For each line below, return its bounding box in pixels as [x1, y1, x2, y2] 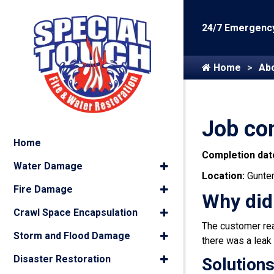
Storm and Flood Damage [13, 230, 130, 242]
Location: [202, 170, 247, 182]
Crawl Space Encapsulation [13, 207, 138, 218]
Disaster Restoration [13, 253, 111, 265]
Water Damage [13, 160, 83, 172]
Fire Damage [13, 183, 73, 195]
